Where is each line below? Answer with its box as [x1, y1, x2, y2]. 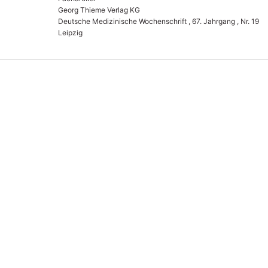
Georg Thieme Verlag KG [57, 5, 140, 14]
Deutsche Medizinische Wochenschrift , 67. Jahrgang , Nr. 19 [57, 16, 259, 26]
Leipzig [57, 28, 83, 37]
